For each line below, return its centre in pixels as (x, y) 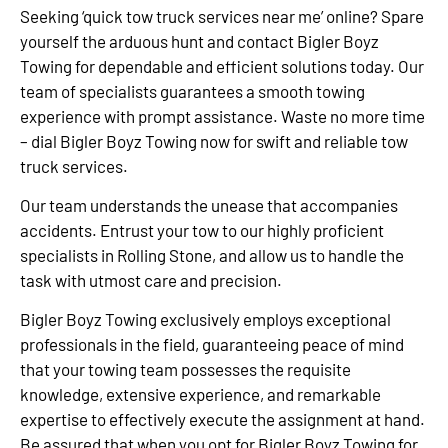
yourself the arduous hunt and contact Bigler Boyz (199, 40)
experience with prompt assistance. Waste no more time (222, 115)
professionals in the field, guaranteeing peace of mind (212, 344)
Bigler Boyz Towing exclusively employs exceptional (205, 319)
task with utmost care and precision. (152, 279)
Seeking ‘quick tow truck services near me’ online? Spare (222, 15)
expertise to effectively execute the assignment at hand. (222, 419)
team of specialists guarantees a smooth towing (192, 90)
